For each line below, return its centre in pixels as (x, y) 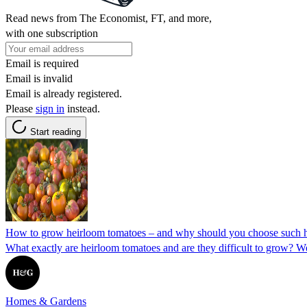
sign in (50, 108)
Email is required (42, 63)
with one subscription (52, 33)
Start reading (56, 132)
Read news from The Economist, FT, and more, (109, 18)
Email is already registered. (64, 93)
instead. (82, 108)
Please (21, 108)
